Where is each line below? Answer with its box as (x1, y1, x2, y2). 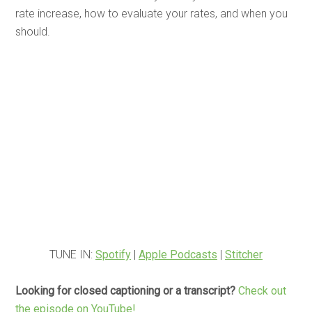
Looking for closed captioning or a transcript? (15, 284, 236, 297)
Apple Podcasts (139, 248, 217, 261)
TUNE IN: (49, 248, 95, 261)
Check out (238, 284, 287, 297)
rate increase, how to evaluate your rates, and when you (15, 7, 288, 20)
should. (15, 25, 51, 38)
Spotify (95, 248, 131, 261)
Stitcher (225, 248, 263, 261)
